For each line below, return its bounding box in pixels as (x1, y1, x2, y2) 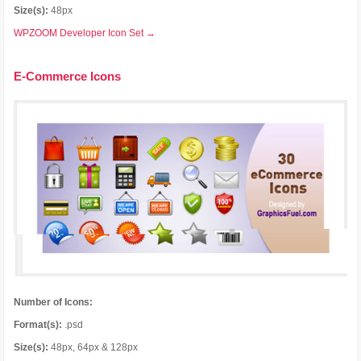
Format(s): (14, 319, 63, 331)
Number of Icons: (14, 297, 93, 309)
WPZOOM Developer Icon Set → (14, 27, 156, 39)
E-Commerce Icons (14, 69, 122, 84)
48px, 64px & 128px (48, 342, 139, 354)
